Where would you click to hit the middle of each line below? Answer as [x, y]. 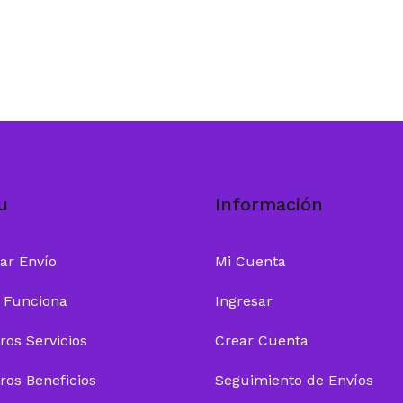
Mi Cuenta [251, 261]
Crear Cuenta [262, 340]
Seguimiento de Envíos [294, 380]
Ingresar [244, 301]
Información [269, 204]
